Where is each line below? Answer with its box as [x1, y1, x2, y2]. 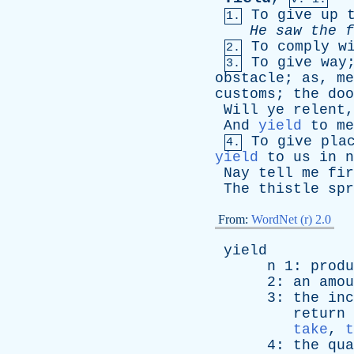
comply [277, 39, 330, 55]
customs [215, 86, 276, 102]
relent [293, 102, 345, 118]
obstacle [215, 70, 284, 86]
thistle [258, 181, 319, 197]
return [293, 306, 345, 322]
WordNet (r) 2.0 [251, 213, 331, 226]
